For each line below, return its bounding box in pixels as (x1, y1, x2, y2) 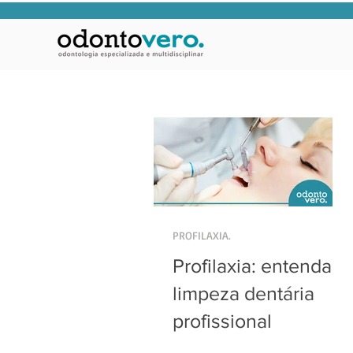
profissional (173, 310, 272, 332)
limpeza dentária (173, 282, 314, 304)
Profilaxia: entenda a (173, 255, 347, 277)
